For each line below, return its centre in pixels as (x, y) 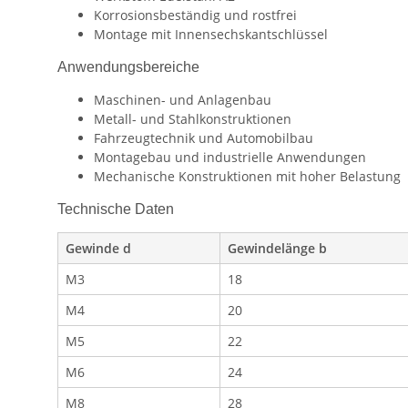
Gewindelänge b (277, 249)
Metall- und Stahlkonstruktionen (193, 119)
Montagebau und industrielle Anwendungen (230, 158)
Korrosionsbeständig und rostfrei (195, 15)
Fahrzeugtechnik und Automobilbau (204, 138)
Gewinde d (98, 249)
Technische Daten (116, 209)
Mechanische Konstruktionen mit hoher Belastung (247, 177)
